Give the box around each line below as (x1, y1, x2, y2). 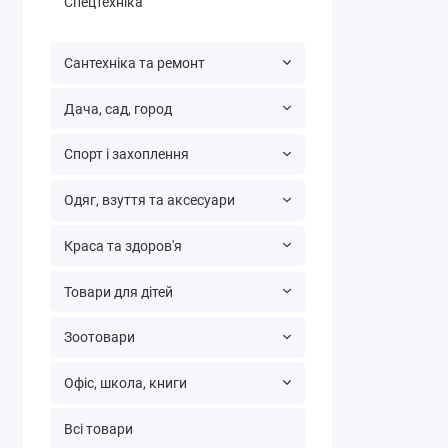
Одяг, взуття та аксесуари (63, 192, 235, 209)
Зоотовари (63, 329, 135, 346)
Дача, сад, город (63, 100, 172, 117)
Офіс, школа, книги (63, 374, 187, 391)
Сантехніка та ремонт (63, 55, 205, 72)
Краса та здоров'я (63, 237, 182, 254)
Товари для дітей (63, 283, 173, 300)
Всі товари (63, 420, 133, 437)
